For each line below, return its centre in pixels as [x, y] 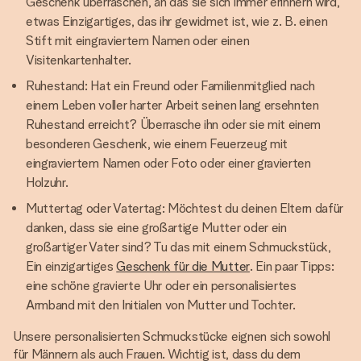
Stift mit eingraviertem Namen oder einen [138, 41]
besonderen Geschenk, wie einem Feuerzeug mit [157, 144]
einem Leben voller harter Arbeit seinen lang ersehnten [172, 105]
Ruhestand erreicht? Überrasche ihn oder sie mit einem [174, 124]
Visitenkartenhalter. [79, 60]
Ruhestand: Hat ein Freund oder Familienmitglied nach [170, 86]
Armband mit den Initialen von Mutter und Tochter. [161, 305]
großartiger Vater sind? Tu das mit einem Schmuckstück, [178, 247]
